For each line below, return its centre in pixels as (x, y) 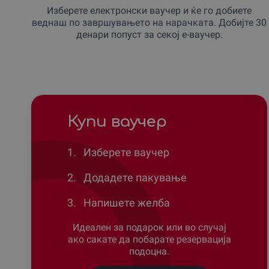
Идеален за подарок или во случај (149, 227)
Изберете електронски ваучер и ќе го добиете (150, 10)
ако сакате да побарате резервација (149, 239)
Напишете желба (125, 202)
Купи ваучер (117, 121)
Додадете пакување (134, 177)
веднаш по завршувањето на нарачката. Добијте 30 (150, 22)
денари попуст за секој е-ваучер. (149, 34)
